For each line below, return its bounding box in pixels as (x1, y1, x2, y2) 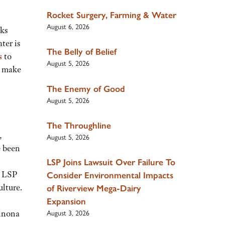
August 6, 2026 (46, 22, 89, 31)
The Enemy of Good (46, 83, 125, 94)
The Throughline (46, 120, 111, 131)
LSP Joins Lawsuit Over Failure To (46, 157, 175, 168)
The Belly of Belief (46, 46, 117, 58)
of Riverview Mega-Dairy (46, 183, 141, 194)
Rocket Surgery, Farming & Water (46, 9, 176, 21)
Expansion (46, 196, 86, 207)
